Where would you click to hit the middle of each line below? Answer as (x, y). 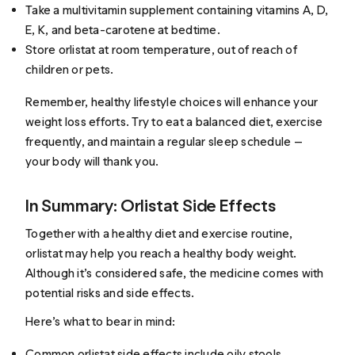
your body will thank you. (92, 161)
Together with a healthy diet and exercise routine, (159, 234)
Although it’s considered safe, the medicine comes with (175, 273)
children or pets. (70, 69)
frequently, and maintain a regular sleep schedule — (164, 141)
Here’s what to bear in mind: (101, 321)
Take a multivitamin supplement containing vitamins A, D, (177, 10)
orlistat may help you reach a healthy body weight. (161, 254)
